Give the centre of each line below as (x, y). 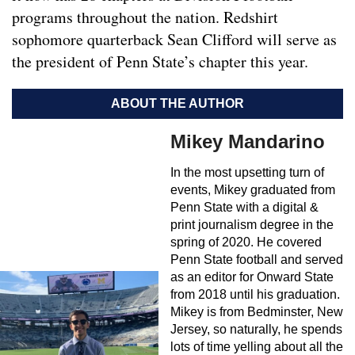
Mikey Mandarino (248, 142)
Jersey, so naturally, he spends (256, 330)
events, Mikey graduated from (253, 190)
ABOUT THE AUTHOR (177, 104)
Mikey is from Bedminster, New (257, 312)
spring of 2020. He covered (246, 242)
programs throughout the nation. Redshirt (145, 17)
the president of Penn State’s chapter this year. (160, 62)
